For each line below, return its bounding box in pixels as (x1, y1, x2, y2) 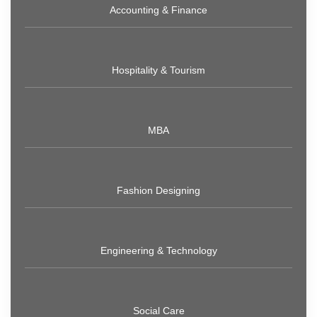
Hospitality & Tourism (112, 64, 205, 76)
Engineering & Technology (100, 245, 217, 257)
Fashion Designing (117, 185, 200, 197)
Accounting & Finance (110, 4, 207, 16)
